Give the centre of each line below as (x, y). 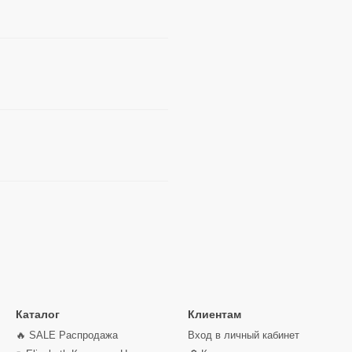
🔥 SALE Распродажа (67, 335)
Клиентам (214, 314)
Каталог (38, 314)
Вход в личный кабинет (244, 335)
